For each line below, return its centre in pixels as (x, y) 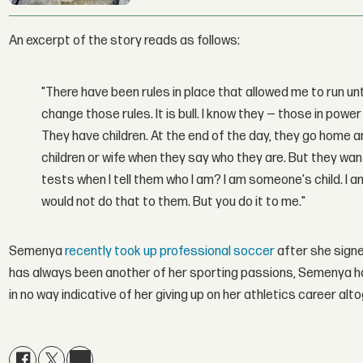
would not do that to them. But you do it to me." (174, 203)
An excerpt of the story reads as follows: (125, 41)
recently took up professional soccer (170, 251)
